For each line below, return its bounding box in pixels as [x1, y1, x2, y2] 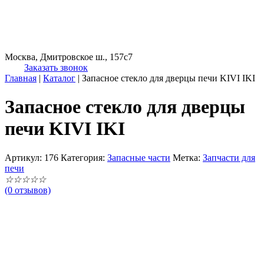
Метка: [173, 152, 203, 163]
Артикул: [5, 152, 44, 163]
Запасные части [107, 152, 170, 163]
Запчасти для [203, 152, 255, 163]
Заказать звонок [24, 62, 88, 72]
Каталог [43, 73, 75, 83]
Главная [5, 73, 37, 83]
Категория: [61, 152, 107, 163]
